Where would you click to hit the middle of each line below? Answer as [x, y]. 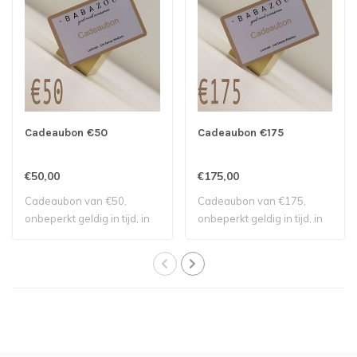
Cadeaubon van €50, [76, 200]
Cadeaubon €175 [240, 132]
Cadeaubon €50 [66, 132]
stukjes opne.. [58, 235]
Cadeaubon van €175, [251, 200]
